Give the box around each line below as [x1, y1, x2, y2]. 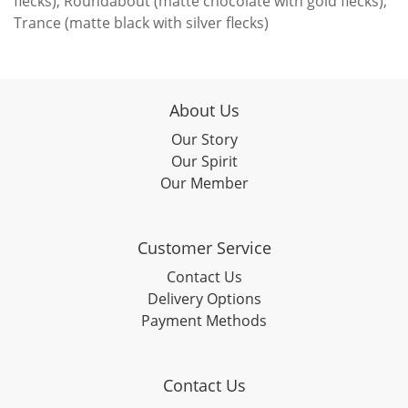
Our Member [159, 173, 249, 193]
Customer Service [137, 237, 271, 259]
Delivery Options [147, 289, 261, 309]
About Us [168, 99, 240, 121]
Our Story [170, 129, 238, 149]
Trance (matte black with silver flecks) [14, 13, 269, 33]
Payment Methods [141, 311, 267, 331]
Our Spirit [170, 151, 238, 171]
